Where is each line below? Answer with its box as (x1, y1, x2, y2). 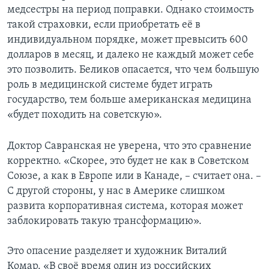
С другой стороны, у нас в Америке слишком (7, 185, 225, 197)
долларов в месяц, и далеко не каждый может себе (7, 49, 254, 61)
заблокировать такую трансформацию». (7, 215, 202, 227)
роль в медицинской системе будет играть (7, 79, 213, 91)
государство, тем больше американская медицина (7, 94, 252, 106)
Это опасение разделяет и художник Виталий (7, 245, 227, 257)
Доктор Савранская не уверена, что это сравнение (7, 140, 252, 152)
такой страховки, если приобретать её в (7, 19, 201, 31)
